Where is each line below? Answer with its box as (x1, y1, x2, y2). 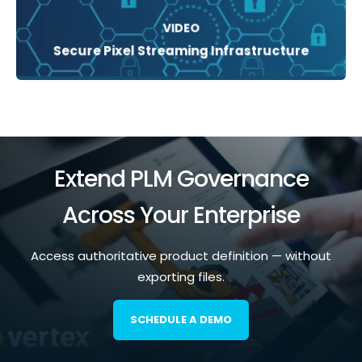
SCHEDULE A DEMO (130, 312, 232, 328)
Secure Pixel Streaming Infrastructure (53, 42, 309, 60)
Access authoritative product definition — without (31, 247, 331, 265)
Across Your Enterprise (62, 199, 300, 232)
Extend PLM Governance (53, 162, 309, 196)
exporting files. (137, 268, 225, 286)
